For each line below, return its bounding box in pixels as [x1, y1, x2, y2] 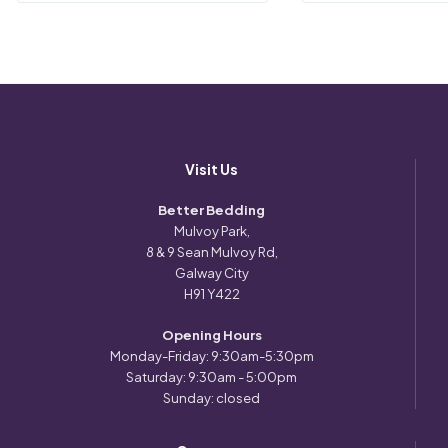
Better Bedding [158, 202, 265, 219]
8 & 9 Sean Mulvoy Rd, [145, 244, 278, 261]
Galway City [174, 265, 249, 282]
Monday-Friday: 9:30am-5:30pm [109, 348, 314, 365]
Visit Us [185, 160, 238, 179]
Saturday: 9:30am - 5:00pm [126, 369, 297, 386]
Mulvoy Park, [173, 223, 250, 240]
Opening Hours [161, 327, 262, 344]
